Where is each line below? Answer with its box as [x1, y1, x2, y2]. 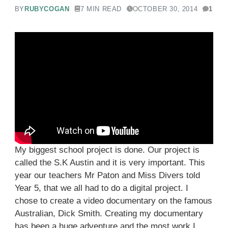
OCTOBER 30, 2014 [132, 5, 198, 13]
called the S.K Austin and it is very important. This [14, 158, 205, 168]
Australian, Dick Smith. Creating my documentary [14, 209, 203, 219]
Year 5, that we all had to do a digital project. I [14, 183, 188, 193]
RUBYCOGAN [24, 5, 70, 13]
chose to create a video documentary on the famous [14, 196, 212, 206]
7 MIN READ [80, 5, 122, 13]
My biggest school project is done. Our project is [14, 145, 199, 155]
